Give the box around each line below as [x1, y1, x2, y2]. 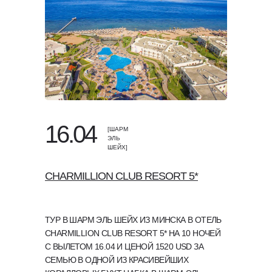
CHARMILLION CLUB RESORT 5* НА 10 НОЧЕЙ [45, 228, 221, 238]
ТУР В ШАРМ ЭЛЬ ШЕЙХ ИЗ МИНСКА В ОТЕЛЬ [45, 215, 222, 225]
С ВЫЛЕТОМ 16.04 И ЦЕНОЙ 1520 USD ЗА [45, 242, 203, 251]
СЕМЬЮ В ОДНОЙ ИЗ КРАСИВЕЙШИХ [45, 255, 189, 265]
